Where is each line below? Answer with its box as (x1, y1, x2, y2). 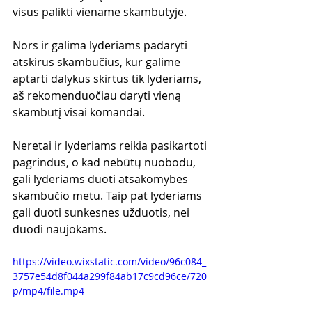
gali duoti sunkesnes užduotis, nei (13, 204, 192, 220)
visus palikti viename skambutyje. (13, 3, 187, 19)
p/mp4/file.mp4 (13, 283, 84, 297)
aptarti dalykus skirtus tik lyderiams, (13, 70, 204, 86)
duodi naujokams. (13, 221, 107, 237)
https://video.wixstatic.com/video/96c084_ (13, 254, 206, 268)
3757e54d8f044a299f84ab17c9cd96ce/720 (13, 269, 207, 283)
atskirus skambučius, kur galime (13, 54, 183, 70)
